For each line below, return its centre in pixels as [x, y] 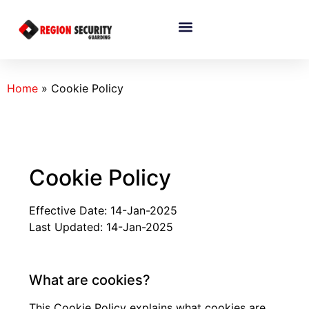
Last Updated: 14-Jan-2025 [101, 227]
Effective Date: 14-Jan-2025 [103, 211]
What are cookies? [90, 280]
